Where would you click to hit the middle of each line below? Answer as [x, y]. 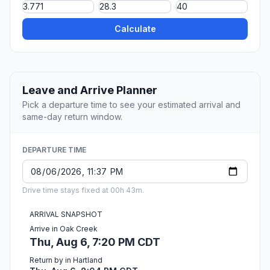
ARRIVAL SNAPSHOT [66, 215]
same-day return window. [72, 117]
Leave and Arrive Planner [90, 90]
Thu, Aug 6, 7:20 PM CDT [95, 242]
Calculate [135, 29]
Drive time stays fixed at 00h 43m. [83, 190]
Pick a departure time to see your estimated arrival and [131, 105]
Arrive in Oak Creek [64, 229]
